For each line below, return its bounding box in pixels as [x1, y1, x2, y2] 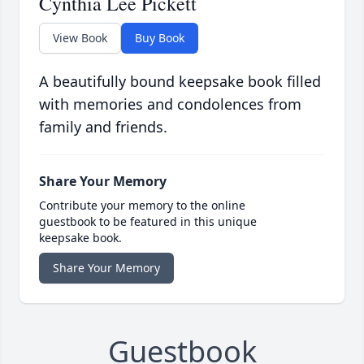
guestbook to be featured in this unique [39, 214, 257, 230]
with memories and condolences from [39, 94, 301, 115]
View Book [53, 30, 107, 46]
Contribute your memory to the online [39, 197, 245, 214]
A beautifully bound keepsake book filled [39, 71, 321, 92]
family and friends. [39, 117, 167, 137]
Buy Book [135, 30, 184, 46]
